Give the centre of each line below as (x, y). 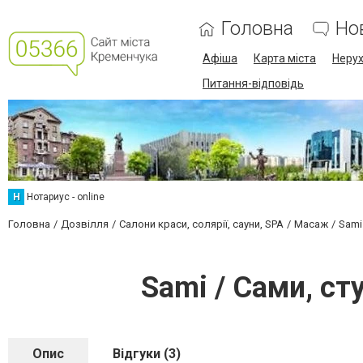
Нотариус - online (66, 197)
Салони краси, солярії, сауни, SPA (201, 224)
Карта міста (284, 58)
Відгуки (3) (147, 354)
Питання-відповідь (253, 83)
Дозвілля (85, 224)
